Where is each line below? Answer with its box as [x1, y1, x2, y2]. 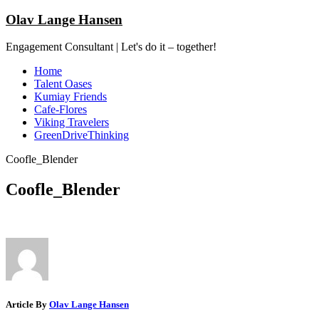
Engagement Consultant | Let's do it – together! [6, 41, 216, 53]
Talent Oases [34, 78, 92, 90]
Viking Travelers [34, 116, 109, 129]
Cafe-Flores [34, 103, 87, 116]
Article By [6, 299, 49, 310]
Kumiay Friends [34, 90, 107, 103]
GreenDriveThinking [34, 129, 129, 142]
